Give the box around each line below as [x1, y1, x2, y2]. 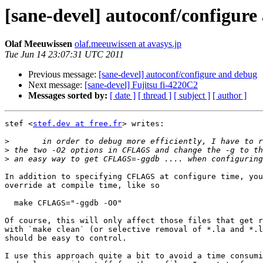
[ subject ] [174, 90, 210, 101]
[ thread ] [138, 90, 171, 101]
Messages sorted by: [28, 90, 107, 101]
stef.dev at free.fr [33, 119, 122, 129]
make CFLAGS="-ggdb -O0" [5, 198, 14, 208]
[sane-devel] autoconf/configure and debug [99, 69, 257, 80]
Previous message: [28, 69, 99, 80]
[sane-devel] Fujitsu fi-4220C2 [85, 80, 198, 90]
